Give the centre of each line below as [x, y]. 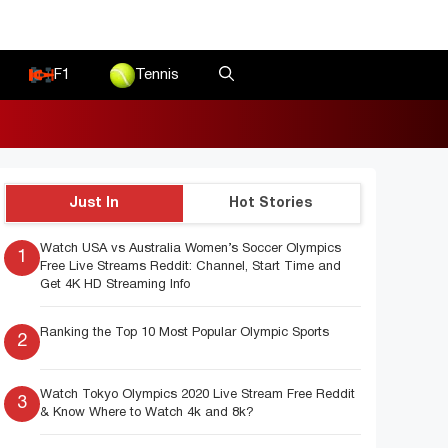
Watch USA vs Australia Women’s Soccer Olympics [191, 249]
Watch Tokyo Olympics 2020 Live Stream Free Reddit [198, 395]
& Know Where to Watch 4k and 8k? [147, 413]
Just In [94, 203]
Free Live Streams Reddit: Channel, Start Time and [191, 267]
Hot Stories [271, 203]
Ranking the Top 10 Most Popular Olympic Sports [185, 332]
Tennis [157, 75]
